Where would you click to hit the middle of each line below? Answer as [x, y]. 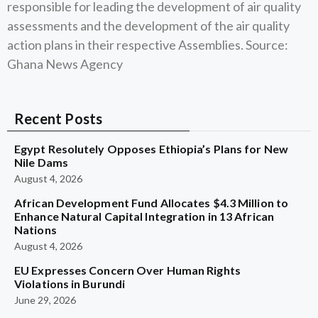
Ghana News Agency [65, 64]
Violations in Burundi [70, 284]
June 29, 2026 [45, 300]
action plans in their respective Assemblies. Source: [148, 45]
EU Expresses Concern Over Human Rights [127, 270]
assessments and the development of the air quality [148, 26]
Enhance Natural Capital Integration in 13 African [144, 216]
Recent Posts [59, 119]
